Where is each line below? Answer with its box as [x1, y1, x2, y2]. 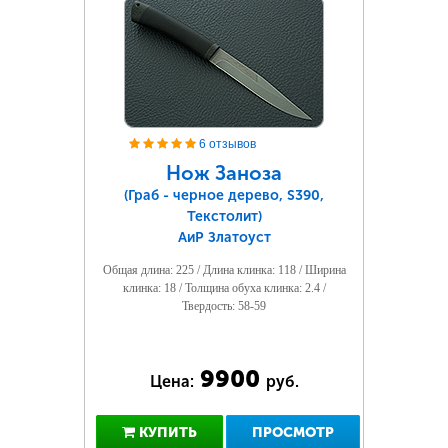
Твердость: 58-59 [182, 299, 266, 313]
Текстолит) [186, 208, 262, 225]
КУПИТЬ [134, 424, 197, 441]
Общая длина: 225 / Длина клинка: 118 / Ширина [102, 263, 346, 277]
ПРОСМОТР [252, 424, 334, 441]
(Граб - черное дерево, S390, [124, 187, 324, 204]
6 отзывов [199, 137, 256, 151]
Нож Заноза [166, 161, 282, 185]
